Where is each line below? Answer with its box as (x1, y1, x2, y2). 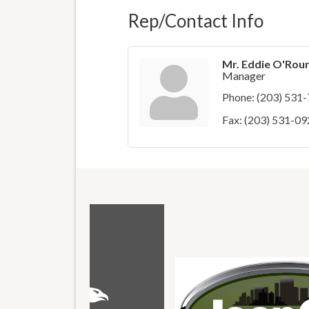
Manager (221, 68, 266, 82)
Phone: (221, 90, 255, 103)
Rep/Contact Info (127, 9, 263, 32)
